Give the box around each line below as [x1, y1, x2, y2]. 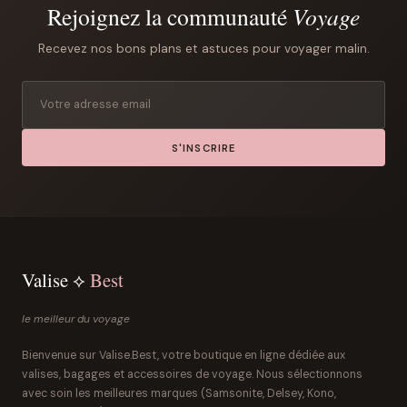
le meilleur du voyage [22, 312, 130, 327]
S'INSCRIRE [171, 141, 236, 154]
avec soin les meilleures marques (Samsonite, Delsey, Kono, [22, 386, 336, 402]
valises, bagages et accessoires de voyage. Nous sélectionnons [22, 367, 362, 382]
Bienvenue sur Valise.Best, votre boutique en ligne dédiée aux [22, 348, 345, 363]
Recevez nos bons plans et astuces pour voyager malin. [37, 40, 370, 56]
